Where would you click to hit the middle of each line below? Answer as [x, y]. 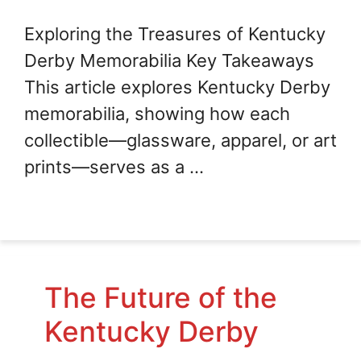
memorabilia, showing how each [157, 114]
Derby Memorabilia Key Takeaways [169, 61]
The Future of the [161, 298]
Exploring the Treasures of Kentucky [175, 34]
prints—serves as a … [114, 167]
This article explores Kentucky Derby [177, 87]
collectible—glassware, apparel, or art [180, 141]
